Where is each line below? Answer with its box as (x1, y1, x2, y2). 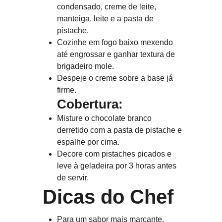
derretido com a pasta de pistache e (57, 126, 184, 134)
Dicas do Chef (43, 186, 174, 208)
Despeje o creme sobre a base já (57, 74, 175, 82)
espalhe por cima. (57, 138, 120, 146)
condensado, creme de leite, (57, 2, 159, 11)
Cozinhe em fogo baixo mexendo (57, 38, 175, 47)
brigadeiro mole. (57, 62, 114, 70)
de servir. (57, 173, 89, 182)
